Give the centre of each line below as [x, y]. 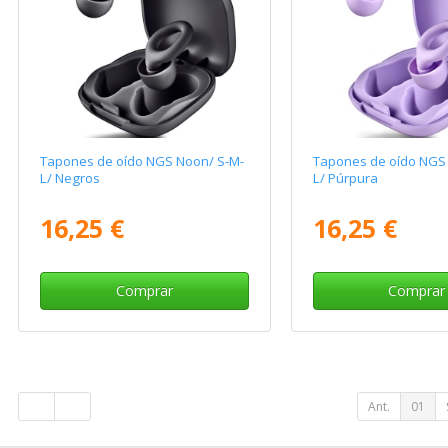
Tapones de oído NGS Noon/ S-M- [142, 161]
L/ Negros [70, 178]
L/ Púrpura [345, 178]
